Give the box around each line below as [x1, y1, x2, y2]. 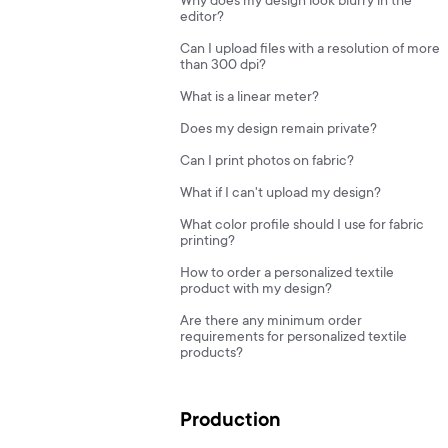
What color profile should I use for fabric [180, 218, 424, 234]
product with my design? [180, 282, 332, 298]
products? [180, 346, 243, 362]
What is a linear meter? [180, 90, 319, 106]
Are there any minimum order [180, 314, 362, 330]
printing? [180, 234, 235, 250]
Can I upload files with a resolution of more [180, 42, 440, 58]
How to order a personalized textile [180, 266, 394, 282]
